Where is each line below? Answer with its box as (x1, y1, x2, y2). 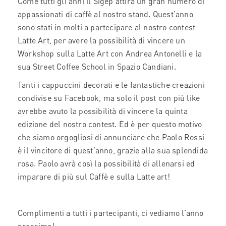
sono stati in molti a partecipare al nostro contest (18, 22, 196, 32)
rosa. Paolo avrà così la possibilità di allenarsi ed (18, 158, 195, 168)
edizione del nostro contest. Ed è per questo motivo (18, 119, 202, 129)
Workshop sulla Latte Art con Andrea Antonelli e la (18, 48, 202, 59)
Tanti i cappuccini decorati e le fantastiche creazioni (18, 80, 205, 90)
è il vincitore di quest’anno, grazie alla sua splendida (18, 145, 208, 155)
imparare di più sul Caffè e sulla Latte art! (18, 172, 170, 182)
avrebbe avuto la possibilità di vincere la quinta (18, 106, 188, 116)
